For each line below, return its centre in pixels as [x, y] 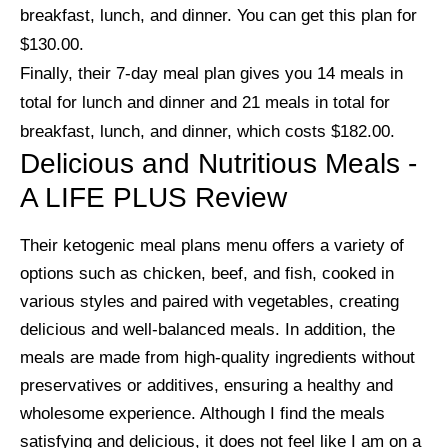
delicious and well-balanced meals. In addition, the [207, 329]
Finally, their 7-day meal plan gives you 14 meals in [211, 73]
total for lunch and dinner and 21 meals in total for [205, 102]
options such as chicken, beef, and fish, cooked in [207, 273]
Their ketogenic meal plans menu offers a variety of [212, 245]
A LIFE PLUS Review [153, 197]
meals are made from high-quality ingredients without [217, 357]
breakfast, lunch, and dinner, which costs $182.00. [210, 131]
